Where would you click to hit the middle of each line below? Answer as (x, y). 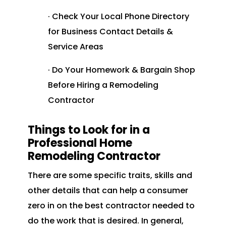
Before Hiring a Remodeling (103, 85)
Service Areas (75, 47)
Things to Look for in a (89, 130)
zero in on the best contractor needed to (111, 206)
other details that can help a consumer (108, 191)
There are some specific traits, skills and (110, 176)
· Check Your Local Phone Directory (118, 17)
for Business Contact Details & (110, 32)
